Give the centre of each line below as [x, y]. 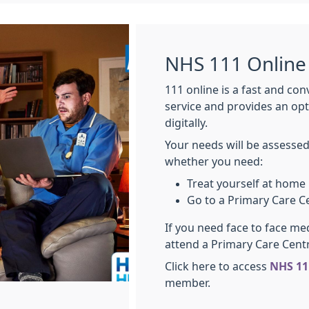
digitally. [188, 123]
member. [188, 283]
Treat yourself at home [246, 183]
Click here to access [217, 266]
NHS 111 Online [236, 64]
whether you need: [214, 161]
